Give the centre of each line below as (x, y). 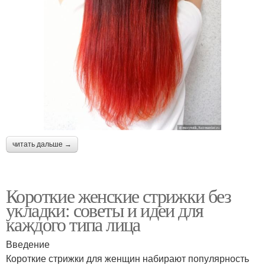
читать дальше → (42, 144)
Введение (28, 244)
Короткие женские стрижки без (119, 195)
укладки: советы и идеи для (105, 209)
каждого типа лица (73, 224)
